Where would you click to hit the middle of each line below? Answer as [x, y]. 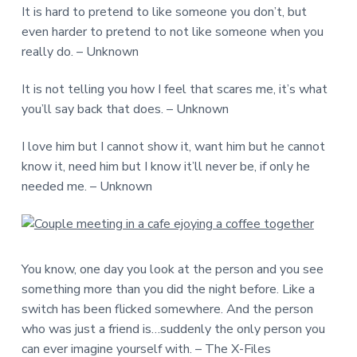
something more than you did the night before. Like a [168, 290]
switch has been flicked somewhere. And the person [167, 310]
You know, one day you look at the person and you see [172, 270]
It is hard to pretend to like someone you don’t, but [164, 12]
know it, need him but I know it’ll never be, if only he [165, 167]
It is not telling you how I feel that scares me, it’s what [174, 90]
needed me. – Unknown [86, 187]
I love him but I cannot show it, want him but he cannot [173, 147]
